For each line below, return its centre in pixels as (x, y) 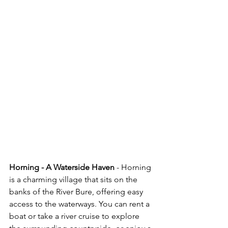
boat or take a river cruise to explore (75, 216)
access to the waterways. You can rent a (80, 204)
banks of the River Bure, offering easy (77, 192)
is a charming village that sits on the (74, 180)
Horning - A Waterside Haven (62, 167)
